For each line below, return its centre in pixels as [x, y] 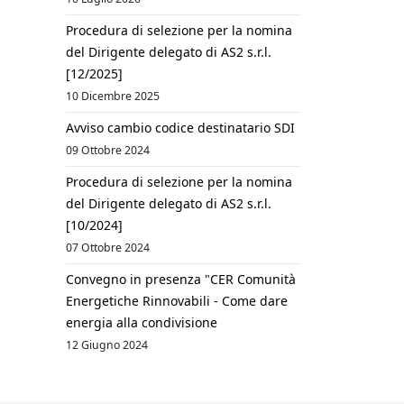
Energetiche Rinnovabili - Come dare [177, 301]
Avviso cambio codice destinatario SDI [180, 128]
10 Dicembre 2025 [113, 96]
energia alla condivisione [142, 322]
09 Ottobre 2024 [108, 150]
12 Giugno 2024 [107, 345]
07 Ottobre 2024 [108, 248]
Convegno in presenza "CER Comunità [181, 279]
